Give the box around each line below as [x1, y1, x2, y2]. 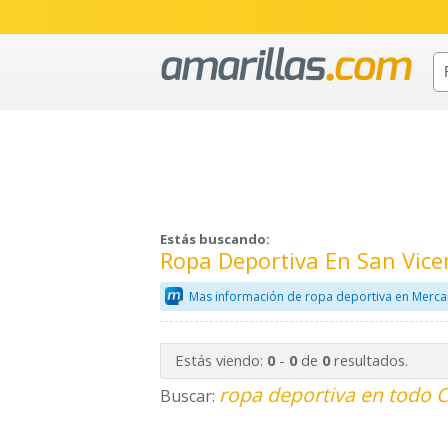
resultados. [329, 350, 408, 371]
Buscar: [160, 385, 219, 408]
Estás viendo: [174, 350, 267, 371]
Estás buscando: [160, 230, 270, 249]
